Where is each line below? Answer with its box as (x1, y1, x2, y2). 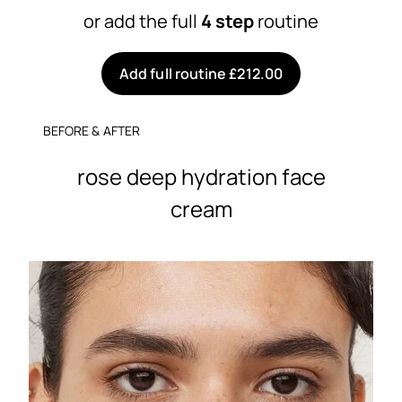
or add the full (83, 8, 201, 33)
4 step (201, 8, 254, 33)
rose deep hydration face (76, 161, 326, 191)
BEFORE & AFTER (43, 121, 140, 139)
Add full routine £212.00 (119, 63, 283, 83)
